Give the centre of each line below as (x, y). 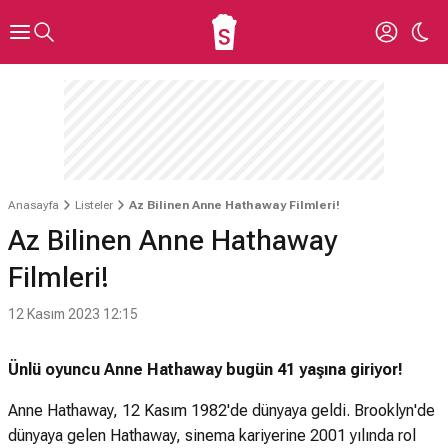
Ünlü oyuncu (54, 369)
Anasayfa (33, 205)
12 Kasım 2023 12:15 (73, 314)
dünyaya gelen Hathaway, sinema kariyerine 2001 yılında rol (212, 435)
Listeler (94, 205)
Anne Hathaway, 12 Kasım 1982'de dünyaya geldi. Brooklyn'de (221, 410)
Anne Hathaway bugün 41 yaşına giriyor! (253, 369)
